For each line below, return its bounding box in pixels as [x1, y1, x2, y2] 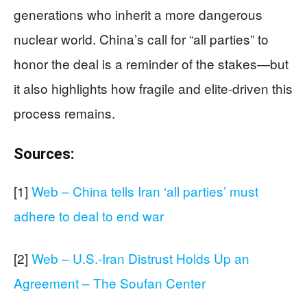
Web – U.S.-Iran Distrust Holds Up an [32, 249, 249, 267]
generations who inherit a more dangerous [14, 5, 262, 23]
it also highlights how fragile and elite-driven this [14, 79, 293, 97]
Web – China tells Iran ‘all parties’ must [32, 182, 258, 200]
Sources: [14, 145, 74, 162]
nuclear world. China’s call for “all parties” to [14, 29, 269, 48]
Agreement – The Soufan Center [14, 273, 206, 292]
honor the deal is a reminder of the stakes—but [14, 54, 288, 73]
